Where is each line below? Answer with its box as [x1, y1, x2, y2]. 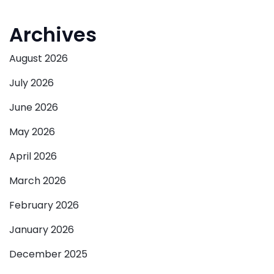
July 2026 [9, 76, 54, 91]
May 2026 [9, 125, 55, 139]
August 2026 [9, 51, 68, 66]
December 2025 [9, 247, 87, 262]
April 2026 [9, 149, 57, 164]
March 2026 [9, 174, 66, 188]
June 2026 [9, 100, 58, 115]
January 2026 [9, 223, 74, 237]
